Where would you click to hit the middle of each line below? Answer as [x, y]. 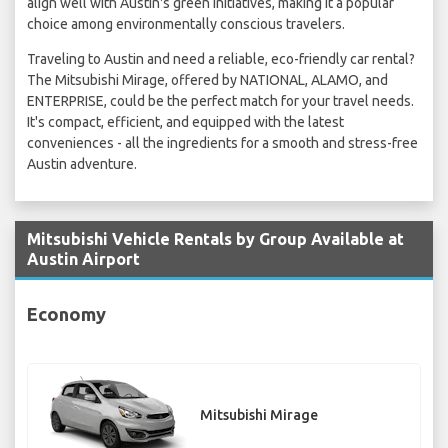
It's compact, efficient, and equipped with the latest [185, 122]
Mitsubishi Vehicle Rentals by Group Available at [215, 239]
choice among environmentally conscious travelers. [186, 24]
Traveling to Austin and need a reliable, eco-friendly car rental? [221, 59]
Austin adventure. [82, 164]
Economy [66, 313]
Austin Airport [83, 259]
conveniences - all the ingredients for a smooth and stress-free [222, 143]
